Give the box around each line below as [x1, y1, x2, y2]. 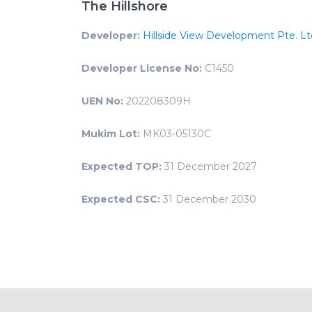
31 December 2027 [162, 160, 257, 173]
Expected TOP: [81, 160, 162, 173]
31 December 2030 [160, 193, 256, 206]
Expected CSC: [81, 193, 160, 206]
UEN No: [81, 95, 123, 108]
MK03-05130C [140, 127, 211, 141]
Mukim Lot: [81, 127, 140, 141]
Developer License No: [81, 62, 202, 75]
